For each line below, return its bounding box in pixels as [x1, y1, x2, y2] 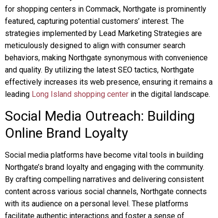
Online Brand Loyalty [5, 125, 128, 141]
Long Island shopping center [32, 90, 128, 99]
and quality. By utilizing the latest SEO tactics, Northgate [5, 65, 194, 74]
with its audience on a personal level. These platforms [5, 199, 188, 208]
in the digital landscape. [128, 90, 210, 99]
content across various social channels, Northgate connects [5, 187, 207, 196]
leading [5, 90, 32, 99]
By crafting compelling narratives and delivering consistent [5, 175, 204, 184]
